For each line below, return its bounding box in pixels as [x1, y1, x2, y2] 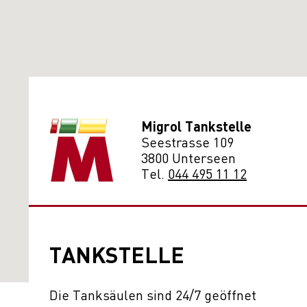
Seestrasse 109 [141, 132, 234, 151]
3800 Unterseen [141, 148, 236, 167]
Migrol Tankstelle [141, 116, 251, 136]
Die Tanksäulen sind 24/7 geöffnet [49, 285, 256, 304]
